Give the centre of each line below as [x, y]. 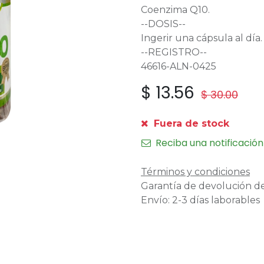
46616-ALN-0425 [179, 66]
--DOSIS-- [163, 24]
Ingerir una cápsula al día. [202, 38]
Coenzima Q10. [175, 10]
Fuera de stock [190, 123]
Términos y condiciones [195, 172]
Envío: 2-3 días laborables [200, 200]
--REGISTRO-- [174, 52]
